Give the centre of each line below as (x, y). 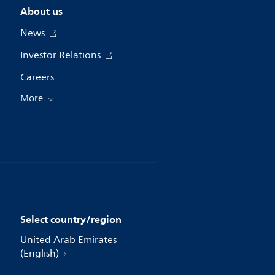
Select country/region (71, 219)
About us (41, 11)
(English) (41, 254)
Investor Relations (61, 56)
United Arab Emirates (68, 240)
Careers (37, 78)
